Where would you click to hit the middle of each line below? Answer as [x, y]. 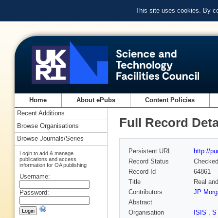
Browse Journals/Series [50, 139]
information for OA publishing [53, 165]
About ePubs [96, 100]
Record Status [149, 162]
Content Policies [170, 100]
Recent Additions [41, 113]
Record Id [142, 172]
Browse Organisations [48, 126]
